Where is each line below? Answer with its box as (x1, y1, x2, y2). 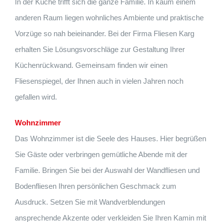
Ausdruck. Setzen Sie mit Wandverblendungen (15, 198, 165, 207)
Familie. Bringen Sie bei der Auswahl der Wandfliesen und (15, 166, 200, 175)
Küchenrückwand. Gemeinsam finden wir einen (15, 61, 167, 70)
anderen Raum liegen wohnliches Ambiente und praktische (15, 13, 204, 22)
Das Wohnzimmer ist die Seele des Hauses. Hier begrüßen (15, 134, 206, 143)
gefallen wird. (15, 93, 57, 102)
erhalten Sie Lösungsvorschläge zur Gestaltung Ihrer (15, 45, 185, 54)
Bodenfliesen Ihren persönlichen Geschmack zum (15, 182, 176, 191)
